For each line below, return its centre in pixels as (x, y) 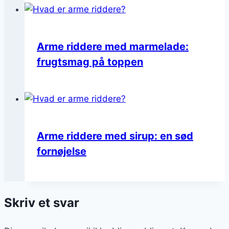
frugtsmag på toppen (90, 62)
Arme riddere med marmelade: (113, 46)
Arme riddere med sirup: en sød (115, 136)
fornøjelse (62, 151)
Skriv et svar (42, 202)
